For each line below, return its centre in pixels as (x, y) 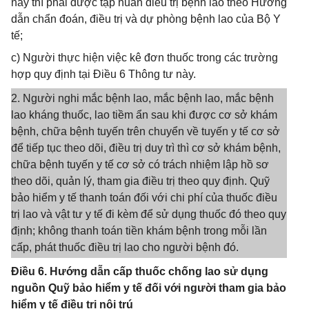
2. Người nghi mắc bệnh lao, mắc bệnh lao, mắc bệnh (142, 98)
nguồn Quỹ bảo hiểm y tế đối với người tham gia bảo (149, 288)
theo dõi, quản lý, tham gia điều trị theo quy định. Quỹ (140, 181)
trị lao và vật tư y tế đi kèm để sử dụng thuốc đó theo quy (149, 214)
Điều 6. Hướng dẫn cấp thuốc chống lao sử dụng (140, 271)
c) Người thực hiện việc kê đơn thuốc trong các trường (144, 58)
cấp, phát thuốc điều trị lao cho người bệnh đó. (125, 247)
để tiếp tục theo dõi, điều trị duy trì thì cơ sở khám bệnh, (146, 148)
